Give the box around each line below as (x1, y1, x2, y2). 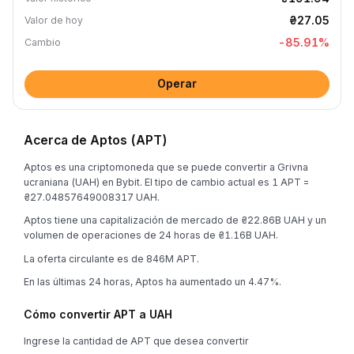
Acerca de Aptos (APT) (24, 132, 168, 148)
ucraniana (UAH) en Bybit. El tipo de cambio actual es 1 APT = (24, 175, 309, 188)
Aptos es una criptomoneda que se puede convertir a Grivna (24, 160, 308, 173)
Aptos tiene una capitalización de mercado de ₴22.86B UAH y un (24, 214, 326, 226)
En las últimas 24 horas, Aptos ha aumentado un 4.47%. (24, 276, 281, 288)
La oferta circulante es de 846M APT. (24, 252, 199, 265)
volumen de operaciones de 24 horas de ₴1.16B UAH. (24, 229, 278, 241)
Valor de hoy (24, 14, 83, 26)
